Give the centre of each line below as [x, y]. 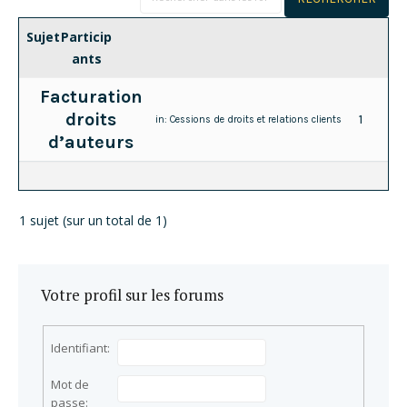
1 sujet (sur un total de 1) [93, 220]
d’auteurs [91, 142]
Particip [87, 36]
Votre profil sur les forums [132, 294]
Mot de [70, 385]
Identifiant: [81, 348]
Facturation [91, 96]
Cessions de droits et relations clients [256, 119]
